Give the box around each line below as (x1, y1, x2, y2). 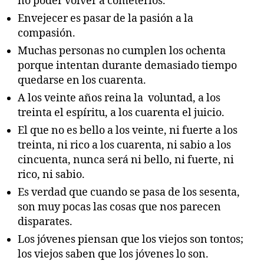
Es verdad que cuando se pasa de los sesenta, (18, 185, 240, 199)
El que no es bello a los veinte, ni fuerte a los (18, 123, 237, 137)
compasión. (18, 26, 75, 40)
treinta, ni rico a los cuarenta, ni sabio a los (18, 138, 231, 152)
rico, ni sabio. (18, 167, 85, 181)
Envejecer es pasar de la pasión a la (18, 11, 193, 25)
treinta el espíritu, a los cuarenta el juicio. (18, 105, 225, 120)
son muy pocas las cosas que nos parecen (18, 200, 221, 214)
